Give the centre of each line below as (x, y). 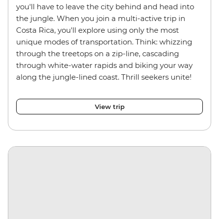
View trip (109, 106)
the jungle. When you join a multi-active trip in (101, 18)
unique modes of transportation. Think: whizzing (104, 42)
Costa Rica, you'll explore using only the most (98, 30)
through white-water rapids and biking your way (104, 65)
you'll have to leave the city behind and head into (105, 6)
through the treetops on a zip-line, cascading (98, 53)
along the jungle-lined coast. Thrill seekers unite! (104, 77)
